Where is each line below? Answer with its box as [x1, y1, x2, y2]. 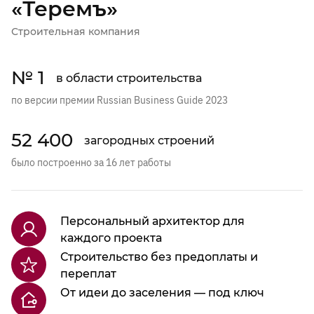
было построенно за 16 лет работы [11, 156, 171, 170]
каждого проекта [60, 231, 162, 245]
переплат [60, 267, 116, 281]
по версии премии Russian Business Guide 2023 [11, 94, 228, 107]
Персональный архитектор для [60, 214, 245, 228]
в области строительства [56, 71, 202, 85]
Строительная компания [11, 25, 140, 39]
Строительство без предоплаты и [60, 250, 258, 264]
